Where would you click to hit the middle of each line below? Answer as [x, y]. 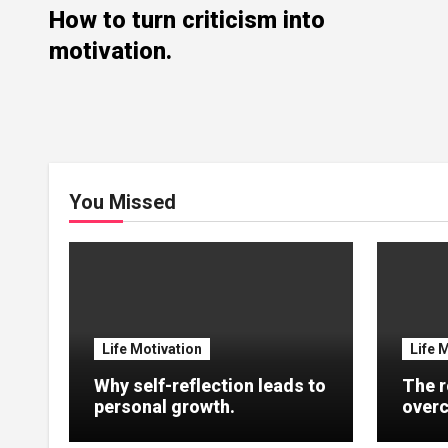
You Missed [122, 201]
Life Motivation [152, 348]
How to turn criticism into [187, 19]
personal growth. [164, 406]
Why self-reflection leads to [210, 385]
